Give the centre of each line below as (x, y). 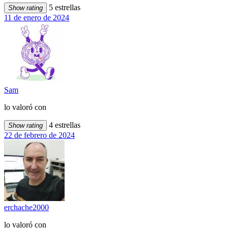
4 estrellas (64, 125)
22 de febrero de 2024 (39, 135)
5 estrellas (64, 8)
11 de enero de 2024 (37, 18)
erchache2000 (26, 208)
